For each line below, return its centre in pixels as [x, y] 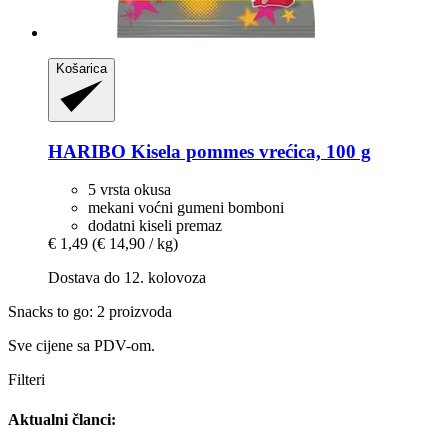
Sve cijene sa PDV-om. [81, 346]
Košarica [81, 68]
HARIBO [87, 151]
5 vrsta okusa [129, 190]
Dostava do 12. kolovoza [127, 278]
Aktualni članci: [62, 419]
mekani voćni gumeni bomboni [186, 208]
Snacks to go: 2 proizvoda [90, 312]
